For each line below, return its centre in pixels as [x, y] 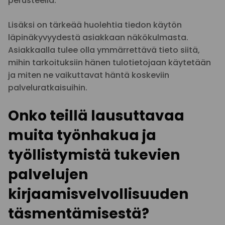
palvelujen [48, 175]
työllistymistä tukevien [94, 155]
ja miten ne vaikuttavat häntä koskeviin [89, 75]
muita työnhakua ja [82, 135]
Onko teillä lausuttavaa [96, 116]
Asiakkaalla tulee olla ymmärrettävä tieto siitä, [104, 50]
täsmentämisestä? [79, 214]
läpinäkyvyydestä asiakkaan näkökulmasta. [98, 37]
